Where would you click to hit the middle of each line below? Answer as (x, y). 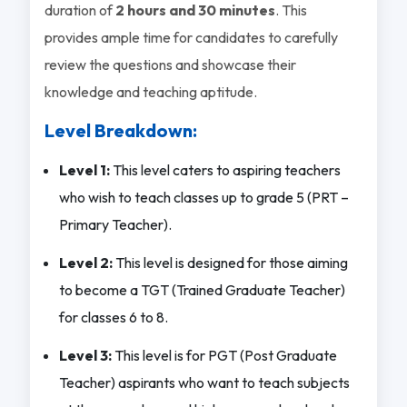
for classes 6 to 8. (113, 317)
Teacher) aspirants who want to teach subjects (204, 382)
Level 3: (85, 355)
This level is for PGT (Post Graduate (224, 355)
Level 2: (87, 262)
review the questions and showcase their (170, 64)
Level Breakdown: (120, 130)
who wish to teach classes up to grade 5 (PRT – (203, 197)
